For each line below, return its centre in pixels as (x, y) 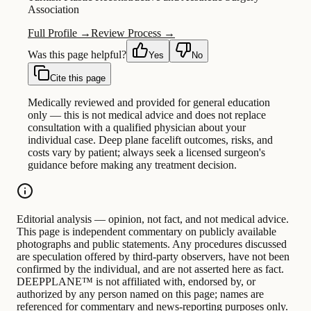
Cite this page (78, 78)
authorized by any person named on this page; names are (140, 294)
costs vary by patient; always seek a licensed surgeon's (146, 153)
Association (53, 10)
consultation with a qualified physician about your (137, 128)
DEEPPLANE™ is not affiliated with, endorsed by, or (136, 282)
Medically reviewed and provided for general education (149, 103)
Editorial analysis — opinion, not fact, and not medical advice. (153, 219)
